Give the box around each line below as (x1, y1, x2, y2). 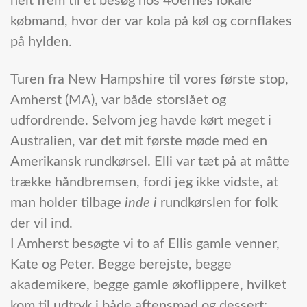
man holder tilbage (10, 196, 125, 210)
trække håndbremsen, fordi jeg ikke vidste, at (10, 175, 278, 190)
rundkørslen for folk (157, 196, 278, 210)
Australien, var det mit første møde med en (10, 134, 267, 149)
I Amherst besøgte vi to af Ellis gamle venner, (10, 237, 280, 251)
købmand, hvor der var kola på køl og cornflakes (10, 14, 292, 29)
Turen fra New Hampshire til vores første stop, (10, 73, 288, 87)
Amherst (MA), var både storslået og (10, 93, 226, 108)
